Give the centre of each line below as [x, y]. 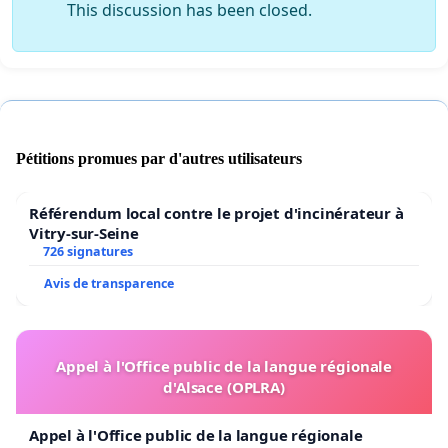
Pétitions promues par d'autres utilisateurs [159, 158]
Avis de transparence [109, 283]
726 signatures [87, 251]
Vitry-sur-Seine [84, 232]
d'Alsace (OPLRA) [224, 386]
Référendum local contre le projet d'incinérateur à [216, 212]
